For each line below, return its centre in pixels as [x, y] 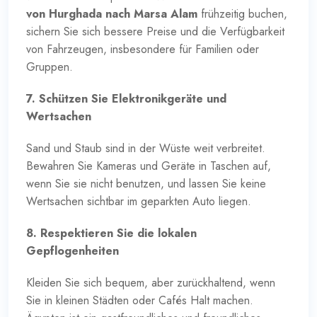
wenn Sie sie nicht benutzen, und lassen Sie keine [146, 183]
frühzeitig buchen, [242, 13]
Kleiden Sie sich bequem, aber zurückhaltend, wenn [151, 282]
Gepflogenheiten [73, 250]
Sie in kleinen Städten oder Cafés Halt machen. [140, 300]
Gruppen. [50, 67]
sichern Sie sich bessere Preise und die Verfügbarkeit [155, 31]
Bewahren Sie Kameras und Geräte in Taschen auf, [149, 166]
